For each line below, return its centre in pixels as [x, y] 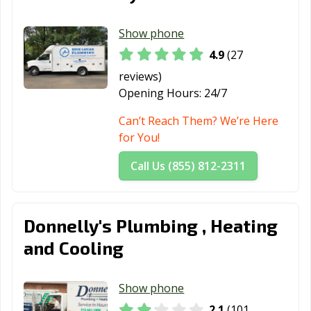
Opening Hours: [160, 93]
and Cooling [74, 248]
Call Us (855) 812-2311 [188, 166]
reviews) [141, 77]
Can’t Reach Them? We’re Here [199, 121]
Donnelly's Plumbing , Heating [151, 226]
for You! [140, 138]
